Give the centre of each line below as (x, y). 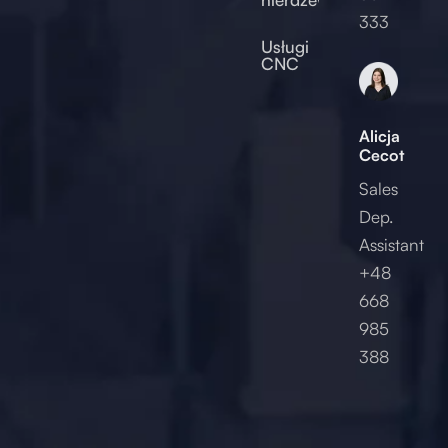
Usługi (285, 46)
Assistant (391, 245)
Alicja (379, 136)
